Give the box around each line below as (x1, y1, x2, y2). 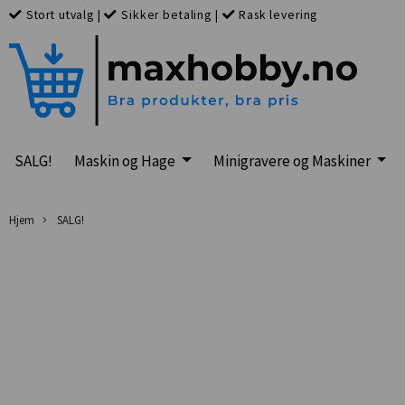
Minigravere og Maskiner (212, 150, 373, 171)
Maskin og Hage (74, 150, 178, 171)
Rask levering (239, 7, 318, 23)
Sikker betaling (121, 7, 212, 23)
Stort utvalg (25, 7, 94, 23)
